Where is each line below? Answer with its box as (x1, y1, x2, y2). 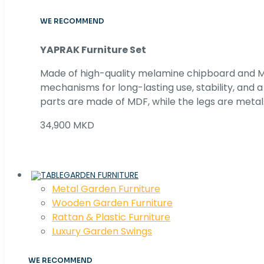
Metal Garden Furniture (52, 182, 160, 196)
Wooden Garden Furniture (52, 196, 173, 210)
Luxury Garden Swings (52, 225, 152, 239)
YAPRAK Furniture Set (40, 43, 146, 57)
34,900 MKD (40, 118, 94, 133)
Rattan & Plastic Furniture (52, 210, 170, 225)
